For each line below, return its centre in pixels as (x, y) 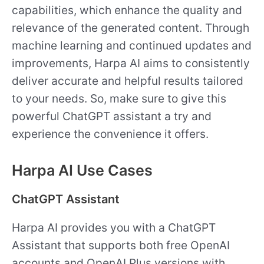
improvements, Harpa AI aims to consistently (131, 63)
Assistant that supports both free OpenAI (121, 245)
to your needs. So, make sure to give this (119, 98)
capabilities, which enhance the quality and (127, 10)
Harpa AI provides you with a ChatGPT (114, 227)
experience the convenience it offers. (110, 133)
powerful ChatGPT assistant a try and (112, 116)
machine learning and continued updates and (132, 45)
